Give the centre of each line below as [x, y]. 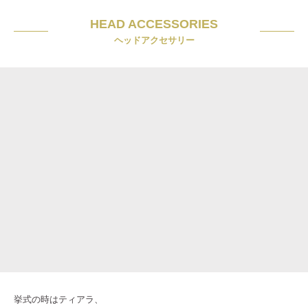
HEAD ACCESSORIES [154, 24]
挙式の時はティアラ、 [58, 299]
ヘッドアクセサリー [154, 40]
